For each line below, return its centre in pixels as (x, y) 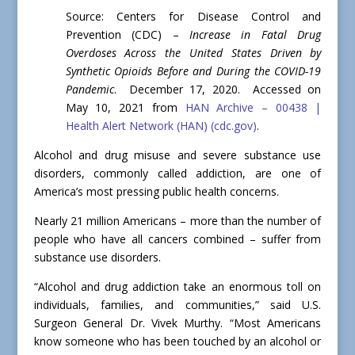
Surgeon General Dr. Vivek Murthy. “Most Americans (177, 323)
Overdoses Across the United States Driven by (193, 53)
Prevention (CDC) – (127, 35)
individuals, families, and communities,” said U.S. (177, 305)
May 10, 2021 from (125, 108)
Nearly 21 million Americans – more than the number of (177, 221)
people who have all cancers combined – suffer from (177, 239)
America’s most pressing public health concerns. (156, 192)
